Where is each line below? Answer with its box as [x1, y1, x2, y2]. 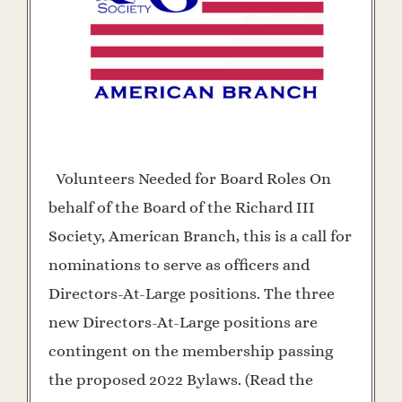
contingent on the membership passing [48, 342, 333, 361]
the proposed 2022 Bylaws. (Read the [48, 371, 313, 389]
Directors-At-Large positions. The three [48, 284, 335, 303]
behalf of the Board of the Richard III [48, 198, 315, 217]
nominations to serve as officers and [48, 256, 310, 275]
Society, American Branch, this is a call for [48, 227, 352, 246]
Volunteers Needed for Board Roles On [48, 170, 331, 188]
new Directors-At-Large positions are [48, 313, 318, 332]
